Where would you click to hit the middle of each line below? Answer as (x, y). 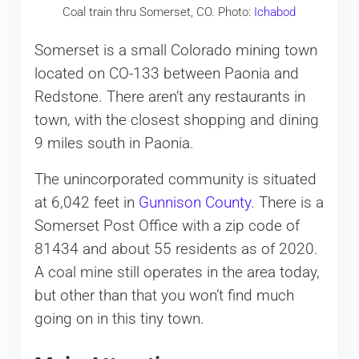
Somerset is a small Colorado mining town (175, 50)
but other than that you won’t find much (164, 295)
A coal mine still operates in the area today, (177, 272)
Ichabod (275, 12)
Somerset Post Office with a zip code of (167, 226)
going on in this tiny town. (119, 319)
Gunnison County (194, 202)
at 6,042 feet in (86, 202)
